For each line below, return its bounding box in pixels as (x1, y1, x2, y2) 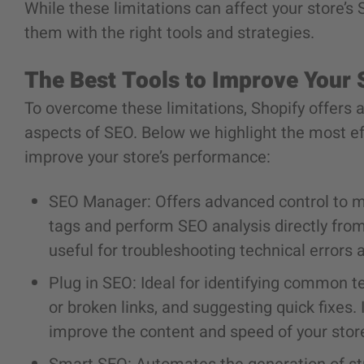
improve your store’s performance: (24, 145, 271, 169)
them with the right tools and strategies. (24, 21, 314, 45)
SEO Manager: (49, 190, 155, 214)
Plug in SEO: (49, 271, 141, 295)
